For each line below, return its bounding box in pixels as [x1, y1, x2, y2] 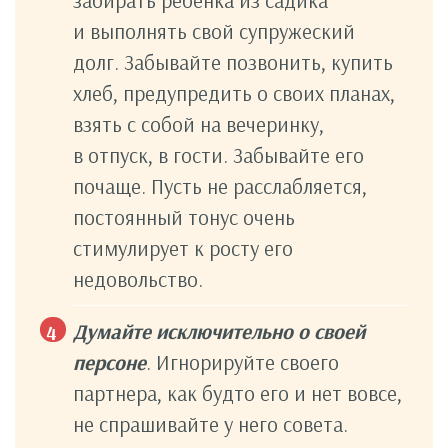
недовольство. [73, 265, 203, 292]
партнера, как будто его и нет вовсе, [73, 379, 402, 406]
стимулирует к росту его [73, 234, 293, 261]
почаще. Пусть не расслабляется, [73, 172, 367, 199]
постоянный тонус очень [73, 203, 295, 230]
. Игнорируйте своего [146, 348, 339, 375]
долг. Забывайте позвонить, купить [73, 48, 393, 75]
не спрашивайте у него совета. [73, 410, 348, 437]
